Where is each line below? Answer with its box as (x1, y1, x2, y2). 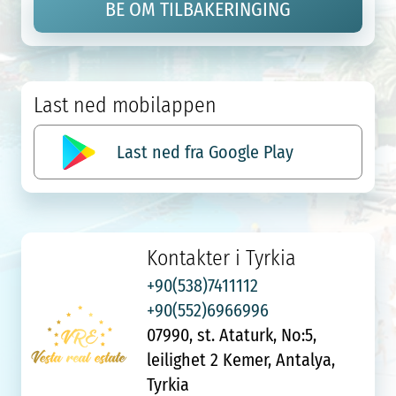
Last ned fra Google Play (117, 139, 294, 164)
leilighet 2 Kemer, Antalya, (147, 346, 336, 373)
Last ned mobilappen (34, 90, 217, 120)
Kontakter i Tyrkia (147, 242, 297, 272)
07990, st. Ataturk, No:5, (147, 322, 317, 348)
